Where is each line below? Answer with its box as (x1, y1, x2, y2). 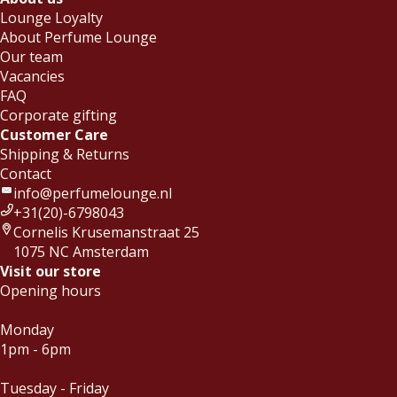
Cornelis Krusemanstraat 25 (13, 222, 199, 242)
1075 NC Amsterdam (13, 241, 149, 261)
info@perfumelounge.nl (13, 183, 172, 203)
